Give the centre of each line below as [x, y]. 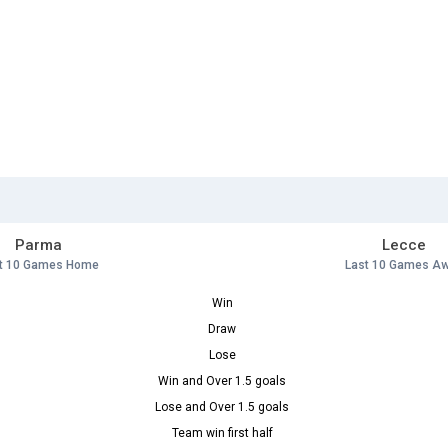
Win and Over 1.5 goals [222, 381]
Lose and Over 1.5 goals [222, 407]
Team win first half [222, 433]
